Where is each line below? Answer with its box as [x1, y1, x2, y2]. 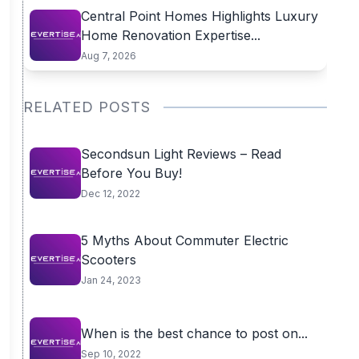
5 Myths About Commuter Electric [80, 232, 288, 248]
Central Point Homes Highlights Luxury [80, 8, 318, 24]
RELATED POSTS [22, 99, 151, 115]
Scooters [80, 252, 136, 268]
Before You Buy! [80, 165, 182, 181]
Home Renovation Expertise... [80, 27, 260, 43]
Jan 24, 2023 [80, 274, 141, 286]
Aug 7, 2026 [80, 50, 136, 62]
